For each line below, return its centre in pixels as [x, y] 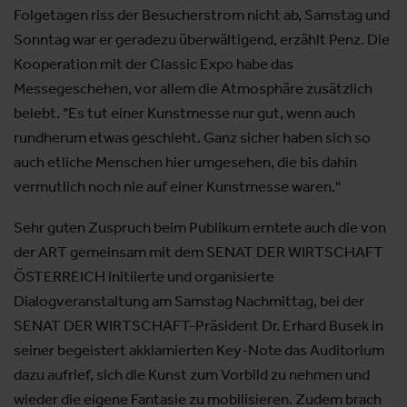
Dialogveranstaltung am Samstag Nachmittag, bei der [189, 300]
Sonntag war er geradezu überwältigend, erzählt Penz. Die [202, 40]
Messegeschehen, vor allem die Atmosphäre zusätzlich [193, 89]
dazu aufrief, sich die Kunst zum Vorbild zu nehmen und [192, 374]
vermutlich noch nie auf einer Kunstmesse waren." [177, 187]
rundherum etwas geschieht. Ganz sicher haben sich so [192, 138]
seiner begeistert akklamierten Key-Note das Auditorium [199, 349]
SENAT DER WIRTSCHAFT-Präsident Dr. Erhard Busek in [199, 325]
